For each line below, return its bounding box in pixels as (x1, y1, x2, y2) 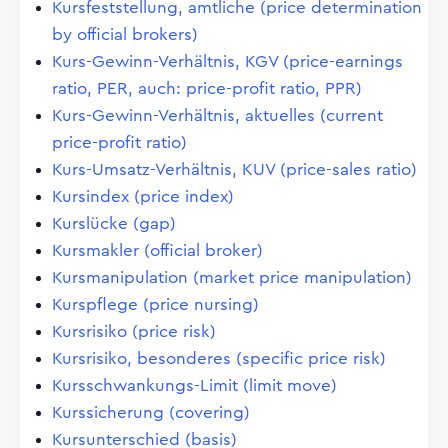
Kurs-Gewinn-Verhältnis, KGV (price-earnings (52, 53, 403, 70)
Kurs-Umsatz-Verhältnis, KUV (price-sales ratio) (52, 161, 417, 178)
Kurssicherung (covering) (52, 404, 250, 421)
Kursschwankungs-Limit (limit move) (52, 377, 337, 394)
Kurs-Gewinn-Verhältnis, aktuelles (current (52, 107, 383, 124)
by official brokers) (52, 26, 198, 43)
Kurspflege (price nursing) (52, 296, 259, 313)
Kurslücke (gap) (52, 215, 176, 232)
